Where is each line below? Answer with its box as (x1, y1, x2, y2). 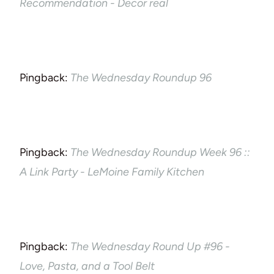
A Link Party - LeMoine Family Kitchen (20, 165, 204, 179)
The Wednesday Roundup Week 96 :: (70, 145, 250, 159)
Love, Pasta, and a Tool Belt (20, 259, 155, 273)
